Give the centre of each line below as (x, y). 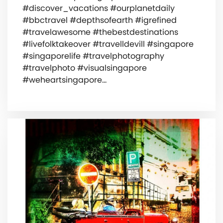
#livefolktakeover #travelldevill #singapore (108, 44)
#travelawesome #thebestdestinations (100, 32)
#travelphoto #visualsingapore (85, 68)
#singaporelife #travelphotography (93, 56)
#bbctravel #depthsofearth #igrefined (100, 20)
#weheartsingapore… (64, 80)
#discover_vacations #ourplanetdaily (99, 8)
